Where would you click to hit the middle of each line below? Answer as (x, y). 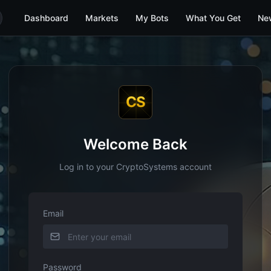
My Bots (152, 18)
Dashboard (46, 18)
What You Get (213, 18)
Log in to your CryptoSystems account (135, 167)
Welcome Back (135, 144)
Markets (102, 18)
